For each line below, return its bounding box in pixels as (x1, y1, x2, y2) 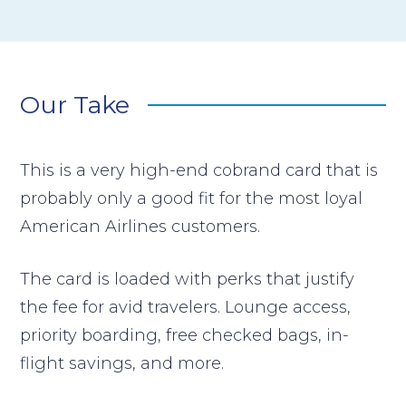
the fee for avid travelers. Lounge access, (20, 296, 352, 317)
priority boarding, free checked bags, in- (20, 324, 350, 345)
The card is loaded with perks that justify (20, 268, 355, 289)
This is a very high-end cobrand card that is (20, 159, 379, 180)
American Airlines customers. (20, 216, 261, 237)
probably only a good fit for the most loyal (20, 188, 363, 208)
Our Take (20, 90, 130, 121)
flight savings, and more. (20, 353, 225, 373)
